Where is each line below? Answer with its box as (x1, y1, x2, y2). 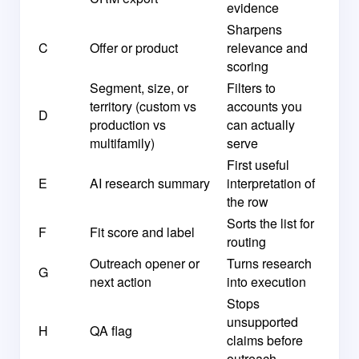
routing (227, 232, 266, 251)
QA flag (90, 321, 132, 340)
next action (90, 272, 151, 291)
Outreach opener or (90, 254, 200, 272)
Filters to (227, 79, 276, 97)
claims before (227, 331, 303, 349)
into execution (227, 272, 306, 291)
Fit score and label (90, 223, 195, 241)
